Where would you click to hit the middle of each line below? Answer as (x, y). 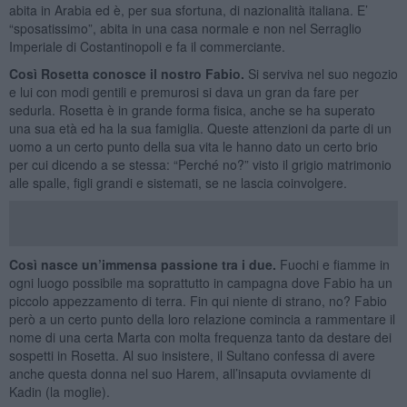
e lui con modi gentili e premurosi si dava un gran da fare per (184, 91)
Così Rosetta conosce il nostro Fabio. (126, 73)
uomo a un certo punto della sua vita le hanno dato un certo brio (193, 146)
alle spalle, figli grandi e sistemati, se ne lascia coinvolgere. (179, 182)
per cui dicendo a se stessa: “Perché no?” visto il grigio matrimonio (200, 164)
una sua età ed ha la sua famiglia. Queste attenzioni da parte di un (200, 128)
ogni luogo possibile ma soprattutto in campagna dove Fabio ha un (200, 282)
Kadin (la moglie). (61, 391)
